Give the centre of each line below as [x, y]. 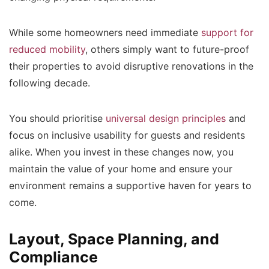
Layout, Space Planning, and [114, 239]
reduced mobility [47, 50]
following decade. [51, 83]
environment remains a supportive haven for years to [130, 186]
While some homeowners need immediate [105, 33]
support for [227, 33]
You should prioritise [57, 119]
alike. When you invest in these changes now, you [121, 152]
